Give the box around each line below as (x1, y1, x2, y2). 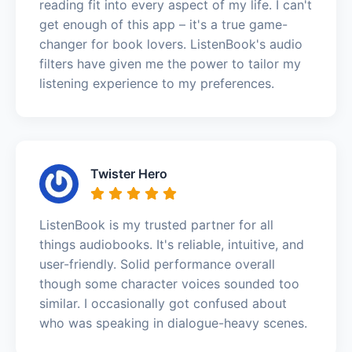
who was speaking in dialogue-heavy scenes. (39, 314, 307, 331)
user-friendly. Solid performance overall (39, 255, 275, 272)
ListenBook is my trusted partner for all (39, 216, 273, 233)
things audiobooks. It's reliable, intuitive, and (39, 236, 304, 252)
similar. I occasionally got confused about (39, 295, 287, 311)
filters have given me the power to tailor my (39, 55, 301, 71)
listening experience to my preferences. (39, 75, 274, 91)
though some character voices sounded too (39, 275, 299, 291)
